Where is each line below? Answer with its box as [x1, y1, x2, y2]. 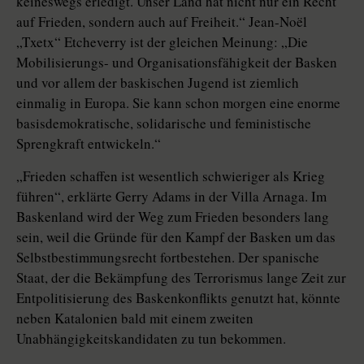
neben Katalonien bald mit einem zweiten [16, 309, 253, 328]
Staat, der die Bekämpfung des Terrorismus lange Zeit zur [16, 268, 346, 288]
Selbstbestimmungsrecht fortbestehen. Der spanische [16, 248, 319, 267]
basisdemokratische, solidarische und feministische [16, 114, 311, 133]
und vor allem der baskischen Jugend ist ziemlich [16, 73, 299, 93]
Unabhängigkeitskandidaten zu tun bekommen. [16, 329, 286, 349]
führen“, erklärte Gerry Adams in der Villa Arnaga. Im [16, 187, 327, 206]
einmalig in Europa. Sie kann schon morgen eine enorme [16, 93, 340, 113]
